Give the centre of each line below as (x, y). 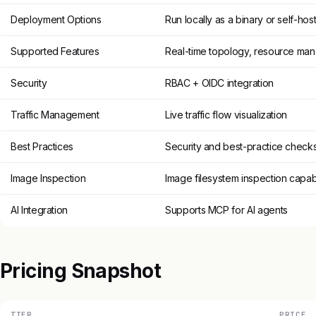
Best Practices (42, 146)
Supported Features (55, 51)
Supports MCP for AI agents (226, 209)
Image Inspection (48, 178)
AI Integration (39, 209)
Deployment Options (56, 19)
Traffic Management (55, 114)
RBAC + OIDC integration (219, 83)
